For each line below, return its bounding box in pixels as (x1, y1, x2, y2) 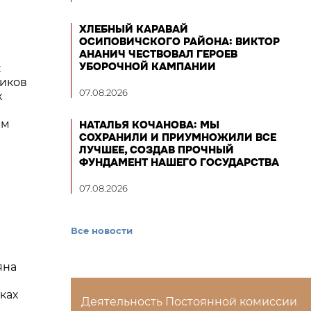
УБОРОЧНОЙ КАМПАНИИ (79, 60, 216, 74)
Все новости (71, 225, 133, 236)
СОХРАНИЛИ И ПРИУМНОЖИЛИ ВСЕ (79, 131, 276, 144)
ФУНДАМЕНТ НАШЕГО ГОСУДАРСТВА (79, 155, 279, 169)
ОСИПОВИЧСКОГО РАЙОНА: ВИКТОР (79, 35, 280, 49)
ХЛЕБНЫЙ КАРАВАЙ (79, 22, 188, 36)
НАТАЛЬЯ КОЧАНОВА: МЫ (79, 118, 219, 132)
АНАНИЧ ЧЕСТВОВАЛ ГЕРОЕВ (79, 47, 237, 61)
